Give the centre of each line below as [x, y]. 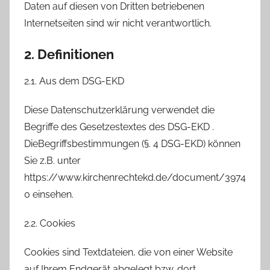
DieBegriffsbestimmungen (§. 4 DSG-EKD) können [132, 144]
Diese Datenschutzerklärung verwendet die [119, 110]
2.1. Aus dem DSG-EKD [74, 81]
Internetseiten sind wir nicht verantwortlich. [118, 23]
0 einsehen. [49, 195]
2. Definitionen [69, 54]
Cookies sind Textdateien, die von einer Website [128, 253]
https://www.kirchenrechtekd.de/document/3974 [135, 178]
